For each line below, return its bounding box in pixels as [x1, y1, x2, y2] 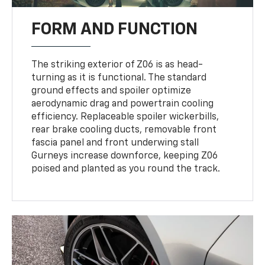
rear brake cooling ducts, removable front [31, 125, 217, 135]
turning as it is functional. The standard [31, 73, 207, 83]
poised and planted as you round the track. [31, 164, 221, 174]
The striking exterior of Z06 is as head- [31, 60, 203, 70]
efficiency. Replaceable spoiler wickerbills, [31, 112, 219, 122]
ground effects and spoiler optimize [31, 86, 192, 96]
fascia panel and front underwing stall [31, 138, 199, 148]
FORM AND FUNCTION [31, 21, 198, 38]
